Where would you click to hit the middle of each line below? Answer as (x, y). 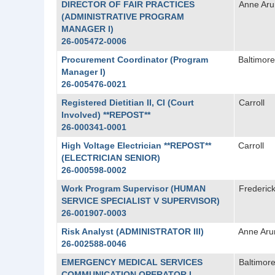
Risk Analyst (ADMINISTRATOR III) (132, 231)
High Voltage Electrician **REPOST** (136, 145)
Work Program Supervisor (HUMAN (133, 188)
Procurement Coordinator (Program (134, 60)
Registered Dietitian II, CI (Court (127, 103)
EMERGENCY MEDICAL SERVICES (132, 262)
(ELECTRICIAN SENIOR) (110, 158)
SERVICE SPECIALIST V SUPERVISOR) (140, 201)
